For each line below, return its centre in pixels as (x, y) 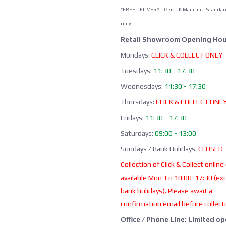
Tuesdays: (137, 70)
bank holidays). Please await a (166, 190)
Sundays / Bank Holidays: (159, 149)
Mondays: (135, 55)
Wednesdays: (142, 86)
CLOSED (211, 149)
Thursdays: (138, 102)
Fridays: (133, 117)
